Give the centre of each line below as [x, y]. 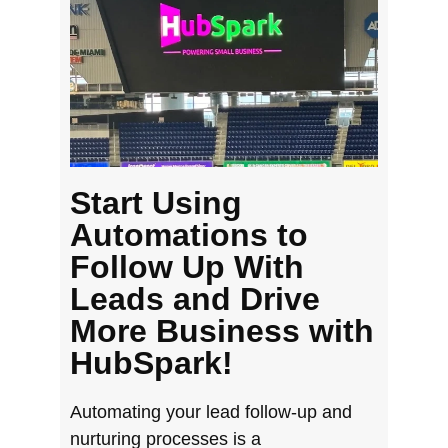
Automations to [189, 234]
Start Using [156, 202]
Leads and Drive [195, 298]
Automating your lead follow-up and [211, 411]
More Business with [222, 330]
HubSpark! [151, 362]
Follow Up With [187, 266]
